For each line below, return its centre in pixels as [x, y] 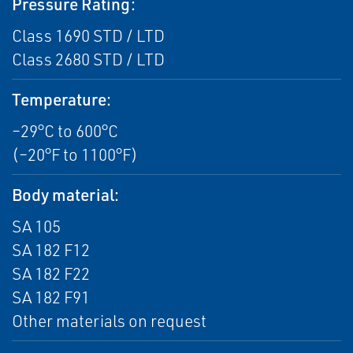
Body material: [65, 194]
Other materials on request [109, 321]
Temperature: [61, 99]
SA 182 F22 [51, 273]
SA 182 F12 [51, 250]
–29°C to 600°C [65, 131]
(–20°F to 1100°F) [75, 154]
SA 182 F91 [51, 297]
